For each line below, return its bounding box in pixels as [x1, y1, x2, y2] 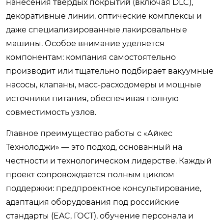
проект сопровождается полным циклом [6, 169, 174, 179]
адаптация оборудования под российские [6, 197, 179, 207]
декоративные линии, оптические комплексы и [6, 11, 202, 21]
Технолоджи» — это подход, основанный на [6, 142, 182, 152]
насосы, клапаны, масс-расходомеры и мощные [6, 80, 201, 89]
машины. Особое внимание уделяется [6, 38, 165, 48]
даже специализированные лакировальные [6, 25, 187, 34]
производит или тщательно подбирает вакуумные [6, 66, 214, 76]
